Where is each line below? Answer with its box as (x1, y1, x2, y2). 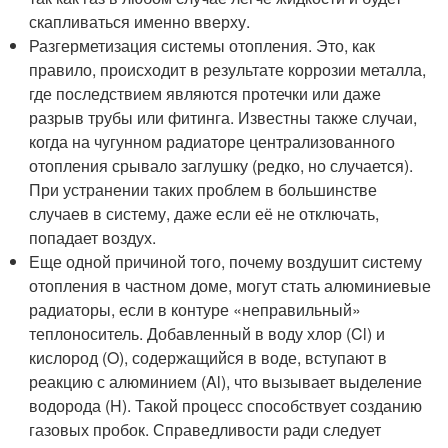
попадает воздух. (29, 225, 157, 249)
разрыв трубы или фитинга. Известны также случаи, (29, 105, 418, 129)
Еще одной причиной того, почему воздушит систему (29, 249, 423, 273)
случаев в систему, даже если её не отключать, (29, 201, 380, 225)
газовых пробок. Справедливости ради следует (29, 417, 382, 441)
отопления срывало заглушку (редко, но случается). (29, 153, 414, 177)
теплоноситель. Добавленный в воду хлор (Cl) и (29, 321, 386, 345)
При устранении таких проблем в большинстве (29, 177, 378, 201)
